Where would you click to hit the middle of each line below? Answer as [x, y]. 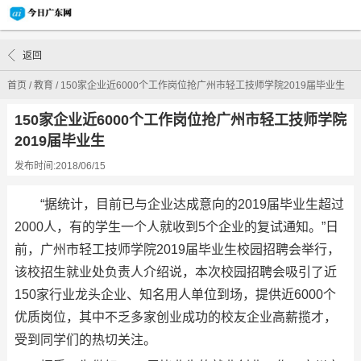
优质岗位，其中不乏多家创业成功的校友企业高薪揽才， [175, 317]
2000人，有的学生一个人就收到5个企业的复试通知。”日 [176, 227]
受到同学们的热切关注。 [85, 340]
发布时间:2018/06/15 [60, 166]
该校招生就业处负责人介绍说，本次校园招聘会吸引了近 [175, 272]
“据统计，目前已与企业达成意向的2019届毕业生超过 [192, 204]
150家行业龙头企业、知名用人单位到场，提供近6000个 [175, 295]
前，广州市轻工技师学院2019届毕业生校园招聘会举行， [177, 249]
